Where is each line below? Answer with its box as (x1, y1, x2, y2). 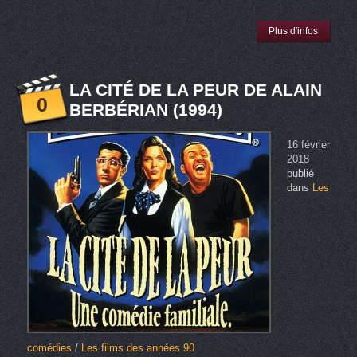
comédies (26, 342, 72, 355)
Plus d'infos (269, 25, 319, 37)
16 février (286, 139, 330, 151)
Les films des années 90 (80, 342, 194, 355)
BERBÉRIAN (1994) (69, 100, 222, 120)
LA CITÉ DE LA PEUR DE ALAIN (69, 80, 322, 100)
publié (286, 167, 314, 180)
